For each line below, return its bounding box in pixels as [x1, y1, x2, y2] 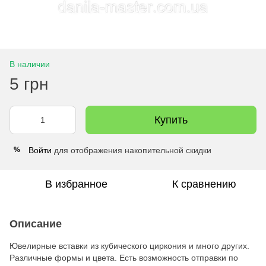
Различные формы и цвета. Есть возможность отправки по [9, 252, 238, 262]
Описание [9, 217, 62, 230]
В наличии [9, 59, 50, 69]
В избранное [45, 178, 107, 190]
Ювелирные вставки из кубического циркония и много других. [9, 240, 249, 251]
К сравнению [172, 178, 236, 190]
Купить [154, 113, 188, 126]
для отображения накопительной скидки [52, 145, 211, 155]
